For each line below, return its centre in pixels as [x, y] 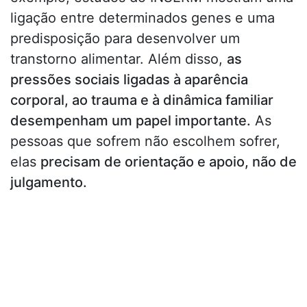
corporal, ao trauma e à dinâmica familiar [142, 100]
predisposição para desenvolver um [125, 38]
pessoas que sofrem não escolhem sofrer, [145, 141]
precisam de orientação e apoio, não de [169, 161]
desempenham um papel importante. [131, 120]
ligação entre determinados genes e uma [143, 17]
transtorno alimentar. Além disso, [119, 59]
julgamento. [49, 182]
